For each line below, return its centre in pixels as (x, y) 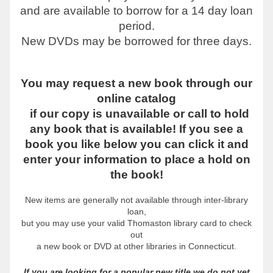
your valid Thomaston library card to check (170, 223)
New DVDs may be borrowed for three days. (136, 41)
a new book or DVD (75, 246)
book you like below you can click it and (136, 144)
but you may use (55, 223)
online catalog (136, 98)
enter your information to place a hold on (136, 159)
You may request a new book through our (136, 83)
